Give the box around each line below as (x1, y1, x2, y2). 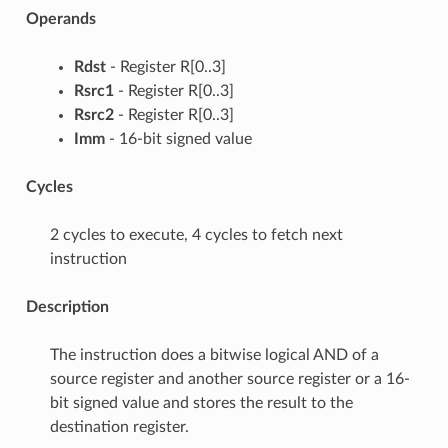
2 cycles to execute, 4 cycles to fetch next (49, 226, 343, 243)
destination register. (49, 418, 189, 435)
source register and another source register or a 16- (49, 370, 410, 387)
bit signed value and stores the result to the (49, 394, 353, 411)
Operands (25, 10, 96, 27)
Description (25, 298, 109, 315)
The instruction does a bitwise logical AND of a (49, 346, 379, 363)
